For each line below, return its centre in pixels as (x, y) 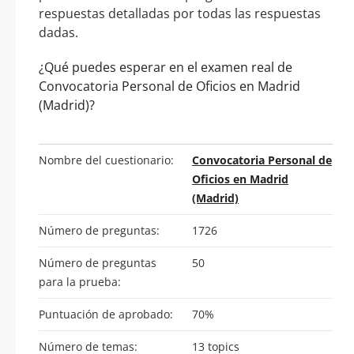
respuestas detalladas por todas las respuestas (180, 13)
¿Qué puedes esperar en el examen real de (166, 67)
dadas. (58, 32)
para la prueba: (80, 281)
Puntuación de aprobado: (106, 314)
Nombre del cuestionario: (106, 160)
